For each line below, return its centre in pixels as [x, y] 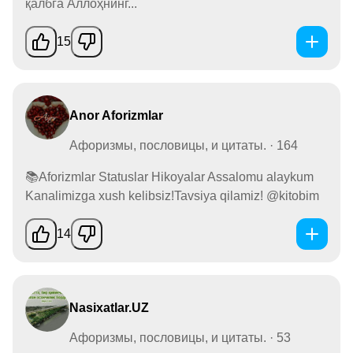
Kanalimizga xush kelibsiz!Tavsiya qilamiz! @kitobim [172, 195]
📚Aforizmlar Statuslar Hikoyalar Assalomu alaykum [169, 176]
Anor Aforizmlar [116, 115]
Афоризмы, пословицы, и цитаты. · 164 [184, 145]
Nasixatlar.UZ [109, 307]
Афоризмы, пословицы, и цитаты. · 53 [180, 337]
